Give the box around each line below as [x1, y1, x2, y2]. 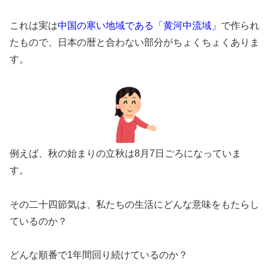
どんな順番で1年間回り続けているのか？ [10, 250, 188, 261]
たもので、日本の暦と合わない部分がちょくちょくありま [10, 37, 259, 47]
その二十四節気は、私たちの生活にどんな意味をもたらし [10, 199, 259, 210]
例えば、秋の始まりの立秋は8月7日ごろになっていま [10, 148, 241, 159]
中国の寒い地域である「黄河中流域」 [58, 20, 221, 31]
